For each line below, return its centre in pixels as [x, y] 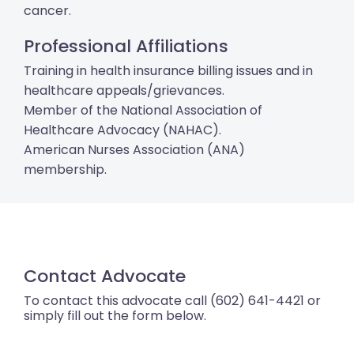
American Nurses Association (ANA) [134, 150]
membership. [65, 170]
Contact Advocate [105, 277]
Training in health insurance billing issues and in [168, 71]
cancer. [47, 11]
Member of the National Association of [143, 111]
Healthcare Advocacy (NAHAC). [122, 130]
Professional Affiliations [126, 47]
